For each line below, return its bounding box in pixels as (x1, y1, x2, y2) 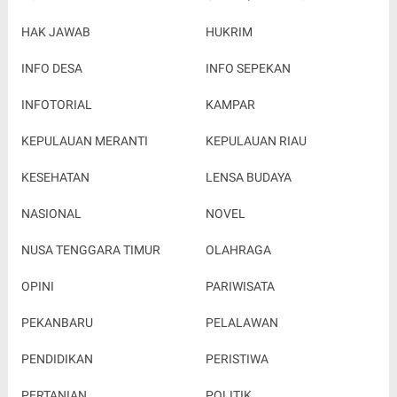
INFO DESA (20, 60, 82, 75)
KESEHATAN (20, 169, 90, 184)
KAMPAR (205, 97, 255, 112)
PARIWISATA (205, 278, 275, 293)
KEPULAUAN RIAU (205, 133, 307, 148)
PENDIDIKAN (20, 351, 93, 366)
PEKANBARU (20, 315, 93, 330)
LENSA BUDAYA (205, 169, 292, 184)
